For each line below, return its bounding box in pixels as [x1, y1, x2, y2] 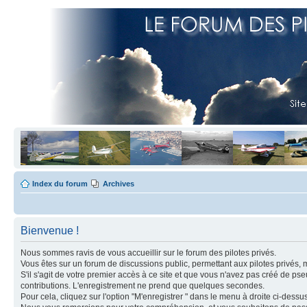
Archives [103, 180, 134, 188]
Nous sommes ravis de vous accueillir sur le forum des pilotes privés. [21, 248, 276, 258]
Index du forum [32, 180, 88, 188]
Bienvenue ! [21, 225, 79, 236]
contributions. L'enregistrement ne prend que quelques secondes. [21, 281, 265, 291]
